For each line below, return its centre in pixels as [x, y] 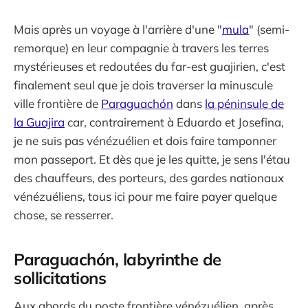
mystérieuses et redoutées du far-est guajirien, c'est [150, 66]
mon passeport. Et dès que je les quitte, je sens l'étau [152, 159]
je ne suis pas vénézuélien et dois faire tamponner [145, 140]
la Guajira [39, 122]
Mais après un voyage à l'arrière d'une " [118, 29]
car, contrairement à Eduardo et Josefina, [174, 122]
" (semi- [269, 29]
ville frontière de [57, 103]
